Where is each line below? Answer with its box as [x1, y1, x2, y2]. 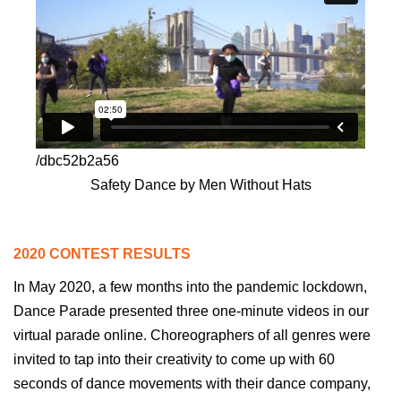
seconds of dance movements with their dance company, [13, 375, 371, 391]
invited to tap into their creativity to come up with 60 [13, 351, 335, 367]
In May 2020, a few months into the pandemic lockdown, [13, 278, 367, 294]
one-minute [212, 303, 284, 319]
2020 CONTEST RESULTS [13, 245, 191, 261]
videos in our [284, 303, 369, 319]
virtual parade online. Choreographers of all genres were [13, 327, 371, 343]
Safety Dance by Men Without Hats [90, 176, 311, 192]
